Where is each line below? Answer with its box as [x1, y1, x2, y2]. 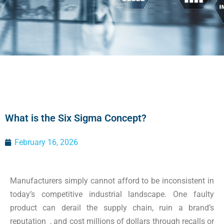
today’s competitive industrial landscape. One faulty [10, 189, 214, 199]
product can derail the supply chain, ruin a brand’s [10, 203, 214, 212]
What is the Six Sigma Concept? [5, 112, 146, 124]
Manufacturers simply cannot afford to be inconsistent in [10, 176, 214, 185]
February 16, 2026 [14, 137, 78, 147]
